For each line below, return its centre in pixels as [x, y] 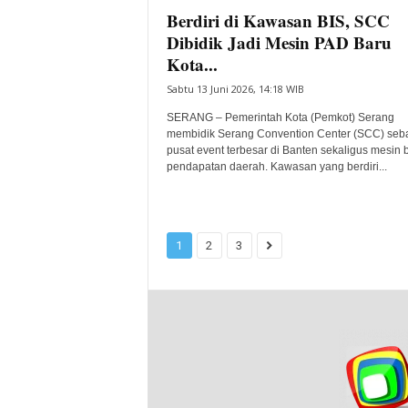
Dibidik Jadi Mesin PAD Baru [279, 42]
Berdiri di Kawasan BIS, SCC [278, 20]
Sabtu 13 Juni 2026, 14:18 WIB [235, 89]
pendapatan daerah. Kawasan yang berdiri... [276, 167]
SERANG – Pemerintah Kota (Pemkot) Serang [280, 117]
